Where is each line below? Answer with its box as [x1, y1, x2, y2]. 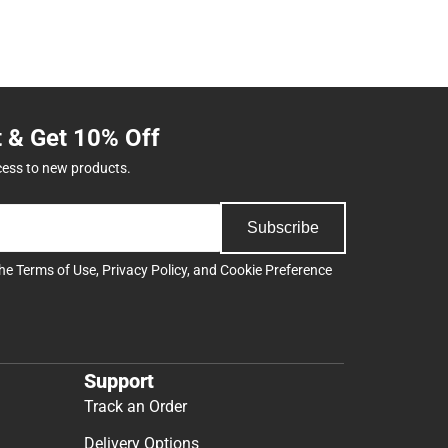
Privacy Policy [102, 261, 187, 278]
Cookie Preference [220, 261, 332, 278]
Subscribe [247, 218, 319, 236]
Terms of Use [16, 261, 96, 278]
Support [84, 369, 154, 394]
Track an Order [84, 397, 187, 417]
